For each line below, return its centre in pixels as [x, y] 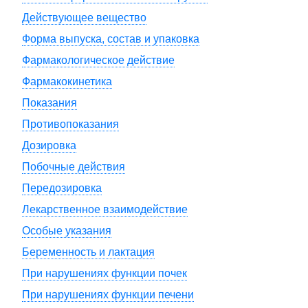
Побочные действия [74, 167]
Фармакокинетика [67, 81]
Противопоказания [70, 124]
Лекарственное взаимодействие [105, 209]
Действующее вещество [84, 18]
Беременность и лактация [88, 252]
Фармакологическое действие [98, 60]
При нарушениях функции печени [108, 295]
